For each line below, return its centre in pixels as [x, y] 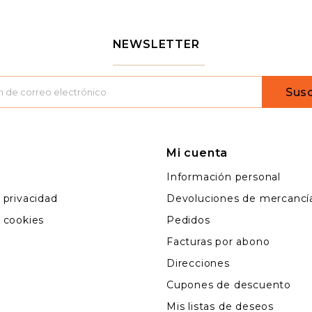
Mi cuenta [197, 153]
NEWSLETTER [156, 45]
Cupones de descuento [229, 285]
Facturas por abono [218, 242]
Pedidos [188, 220]
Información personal [224, 177]
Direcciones [198, 264]
